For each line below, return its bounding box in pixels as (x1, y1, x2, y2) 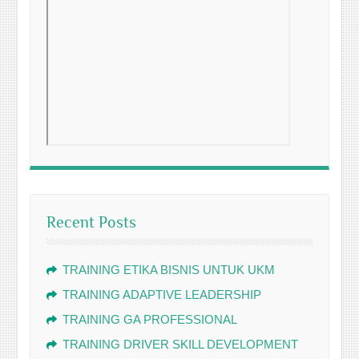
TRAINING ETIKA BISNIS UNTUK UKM (63, 263, 276, 276)
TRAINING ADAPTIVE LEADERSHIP (63, 288, 262, 301)
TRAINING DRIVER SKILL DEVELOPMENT (63, 337, 299, 351)
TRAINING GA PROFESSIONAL (63, 313, 238, 326)
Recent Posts (46, 213, 137, 231)
